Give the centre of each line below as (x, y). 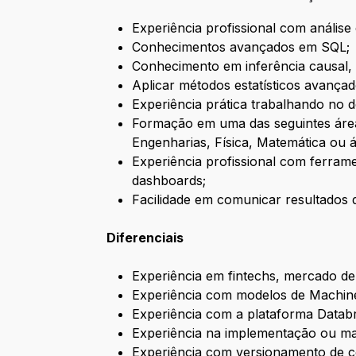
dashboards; (169, 181)
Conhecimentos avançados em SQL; (241, 47)
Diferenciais (145, 238)
